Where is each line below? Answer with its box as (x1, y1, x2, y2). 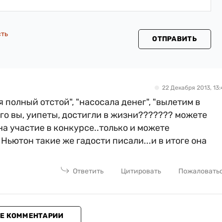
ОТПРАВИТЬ (152, 34, 197, 43)
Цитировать (121, 166, 162, 175)
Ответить (73, 166, 104, 175)
